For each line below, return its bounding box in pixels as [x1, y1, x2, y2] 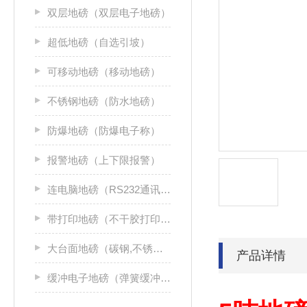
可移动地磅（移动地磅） [47, 66, 160, 77]
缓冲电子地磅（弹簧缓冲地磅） [47, 272, 160, 284]
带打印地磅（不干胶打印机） [47, 213, 160, 225]
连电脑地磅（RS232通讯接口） [47, 184, 160, 195]
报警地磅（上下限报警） [47, 154, 160, 166]
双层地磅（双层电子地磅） [47, 7, 171, 19]
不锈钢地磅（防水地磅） [47, 95, 160, 107]
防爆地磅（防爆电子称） [47, 125, 160, 136]
